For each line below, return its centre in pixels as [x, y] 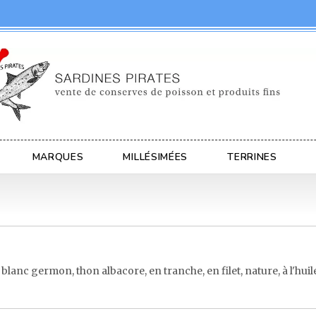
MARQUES [58, 157]
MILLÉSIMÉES [156, 157]
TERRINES [252, 157]
